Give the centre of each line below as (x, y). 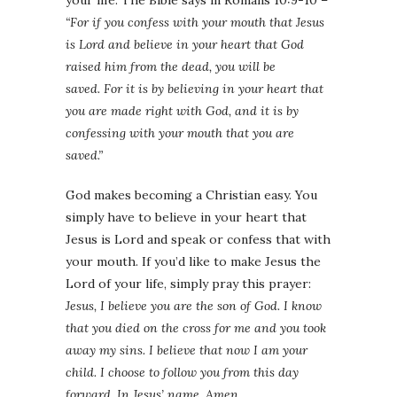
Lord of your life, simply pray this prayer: (188, 283)
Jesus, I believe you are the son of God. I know (194, 305)
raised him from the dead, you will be (171, 66)
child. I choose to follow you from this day (182, 372)
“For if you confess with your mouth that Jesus (195, 22)
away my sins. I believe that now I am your (187, 350)
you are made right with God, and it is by (182, 110)
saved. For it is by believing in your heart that (195, 88)
